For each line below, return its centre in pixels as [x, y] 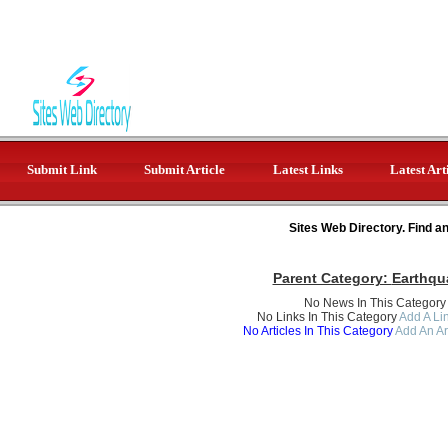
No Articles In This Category [318, 331]
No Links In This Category [326, 317]
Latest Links [307, 169]
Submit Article [184, 169]
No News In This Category [375, 303]
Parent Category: [332, 278]
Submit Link [61, 169]
